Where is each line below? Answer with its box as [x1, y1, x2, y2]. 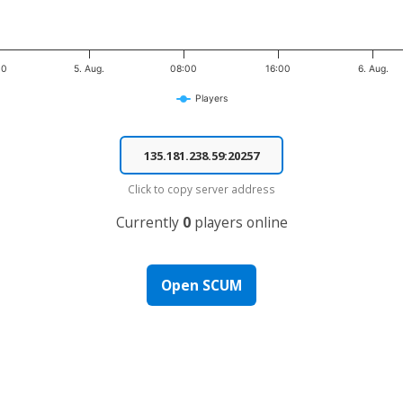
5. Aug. [74, 63, 105, 76]
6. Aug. [357, 63, 389, 76]
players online [190, 211, 288, 232]
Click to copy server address [128, 182, 275, 197]
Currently [115, 211, 183, 232]
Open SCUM [161, 274, 242, 295]
